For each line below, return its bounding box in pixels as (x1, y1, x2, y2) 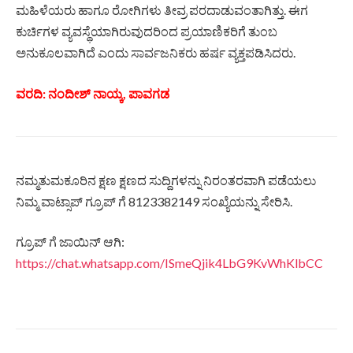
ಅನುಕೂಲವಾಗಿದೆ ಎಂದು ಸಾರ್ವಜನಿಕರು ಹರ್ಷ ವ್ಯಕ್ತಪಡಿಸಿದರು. (16, 45, 295, 61)
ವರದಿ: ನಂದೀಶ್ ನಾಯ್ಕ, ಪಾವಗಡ (16, 85, 169, 101)
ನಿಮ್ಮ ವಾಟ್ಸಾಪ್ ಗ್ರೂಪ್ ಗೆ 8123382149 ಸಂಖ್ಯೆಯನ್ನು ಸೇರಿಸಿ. (16, 193, 292, 209)
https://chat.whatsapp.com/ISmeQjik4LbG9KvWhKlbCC (16, 255, 323, 271)
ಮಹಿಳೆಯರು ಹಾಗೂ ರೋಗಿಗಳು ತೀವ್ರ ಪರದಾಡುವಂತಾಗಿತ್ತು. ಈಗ (16, 2, 308, 18)
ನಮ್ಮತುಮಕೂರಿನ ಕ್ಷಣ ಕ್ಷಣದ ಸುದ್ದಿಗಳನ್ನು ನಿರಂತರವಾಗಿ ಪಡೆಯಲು (16, 172, 316, 188)
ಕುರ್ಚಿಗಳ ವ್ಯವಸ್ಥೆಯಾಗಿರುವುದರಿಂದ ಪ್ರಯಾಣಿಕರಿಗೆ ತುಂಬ (16, 24, 277, 39)
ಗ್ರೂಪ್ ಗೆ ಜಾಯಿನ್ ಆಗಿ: (16, 234, 124, 250)
